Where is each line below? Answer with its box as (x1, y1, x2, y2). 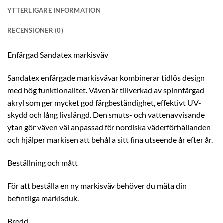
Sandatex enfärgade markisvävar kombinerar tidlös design (7, 73, 205, 83)
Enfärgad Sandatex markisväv (7, 50, 108, 60)
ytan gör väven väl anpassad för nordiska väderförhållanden (7, 122, 211, 132)
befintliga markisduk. (7, 193, 79, 203)
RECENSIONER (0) (7, 26, 63, 35)
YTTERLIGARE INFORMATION (7, 6, 101, 15)
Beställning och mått (7, 157, 78, 167)
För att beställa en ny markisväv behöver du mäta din (7, 180, 187, 190)
